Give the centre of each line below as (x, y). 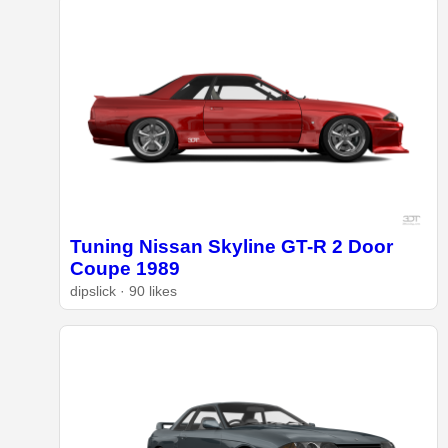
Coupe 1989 (124, 268)
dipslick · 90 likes (123, 291)
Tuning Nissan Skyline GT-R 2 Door (231, 246)
